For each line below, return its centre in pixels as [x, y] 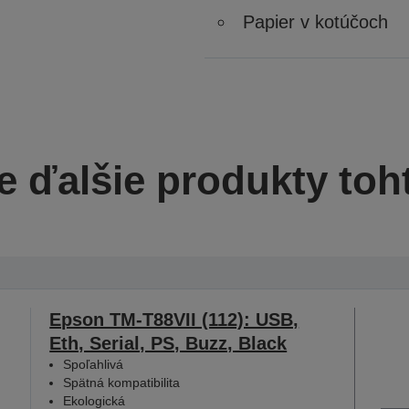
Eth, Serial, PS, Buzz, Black [168, 343]
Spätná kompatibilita [122, 382]
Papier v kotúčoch [315, 21]
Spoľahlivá [94, 364]
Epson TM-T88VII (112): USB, [174, 319]
